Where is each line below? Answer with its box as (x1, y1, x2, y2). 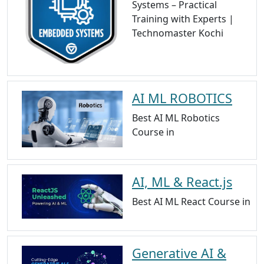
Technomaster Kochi (132, 27, 223, 40)
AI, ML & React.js (132, 173, 232, 191)
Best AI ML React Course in (132, 195, 250, 209)
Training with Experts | (132, 12, 234, 26)
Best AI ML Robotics (132, 111, 220, 124)
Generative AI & (132, 245, 226, 262)
